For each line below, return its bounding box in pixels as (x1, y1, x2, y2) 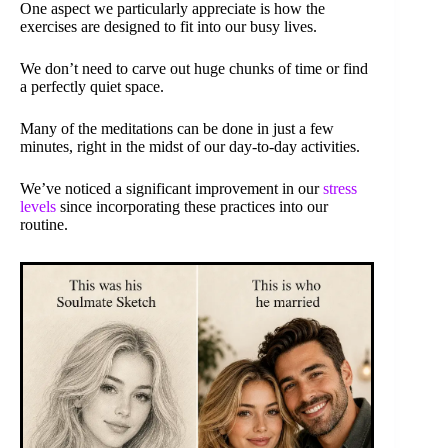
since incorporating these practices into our (56, 198, 328, 216)
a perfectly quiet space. (20, 78, 164, 96)
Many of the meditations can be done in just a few (20, 120, 334, 138)
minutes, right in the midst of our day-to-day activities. (20, 138, 360, 156)
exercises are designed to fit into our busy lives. (20, 18, 317, 36)
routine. (20, 216, 68, 234)
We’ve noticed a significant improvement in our (20, 180, 323, 198)
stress (323, 180, 357, 198)
